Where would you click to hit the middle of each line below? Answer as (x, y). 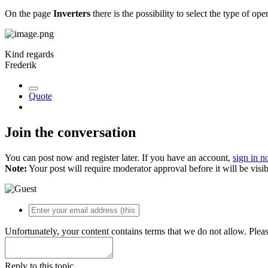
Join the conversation (70, 132)
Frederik (21, 65)
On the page (29, 13)
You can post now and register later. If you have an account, (119, 157)
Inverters (72, 13)
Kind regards (29, 54)
